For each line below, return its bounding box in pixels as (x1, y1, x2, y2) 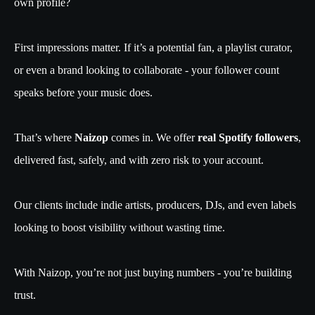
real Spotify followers (198, 131, 298, 143)
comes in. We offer (108, 131, 198, 143)
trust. (14, 289, 36, 301)
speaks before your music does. (14, 86, 153, 98)
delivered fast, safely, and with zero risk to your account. (14, 154, 266, 166)
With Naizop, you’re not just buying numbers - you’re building (14, 266, 292, 278)
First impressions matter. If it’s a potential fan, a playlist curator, (14, 41, 292, 53)
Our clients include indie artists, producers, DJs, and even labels (14, 199, 296, 211)
